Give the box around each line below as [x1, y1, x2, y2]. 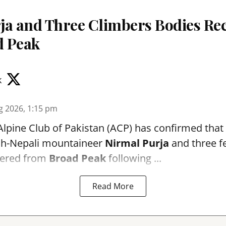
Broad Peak [49, 151, 106, 165]
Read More [92, 181, 134, 192]
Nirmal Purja [105, 136, 169, 150]
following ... [106, 151, 161, 165]
